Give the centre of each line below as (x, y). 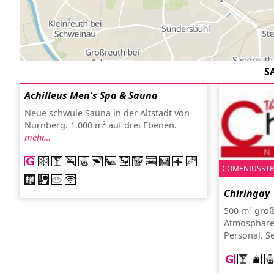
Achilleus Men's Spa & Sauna (91, 95)
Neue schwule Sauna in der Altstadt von (107, 113)
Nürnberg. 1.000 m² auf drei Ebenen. (101, 125)
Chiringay (247, 193)
